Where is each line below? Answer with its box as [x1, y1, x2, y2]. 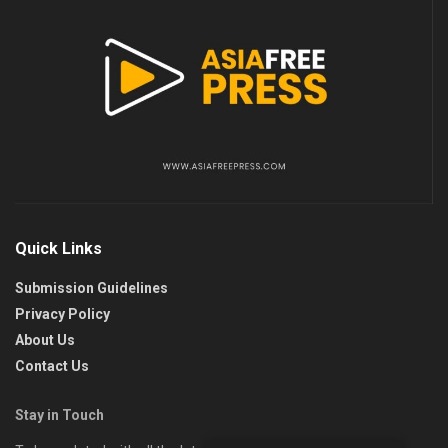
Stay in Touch [15, 406, 104, 423]
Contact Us [15, 357, 89, 374]
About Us [15, 331, 75, 348]
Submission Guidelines [15, 279, 168, 296]
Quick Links [15, 238, 102, 258]
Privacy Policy [15, 305, 110, 322]
